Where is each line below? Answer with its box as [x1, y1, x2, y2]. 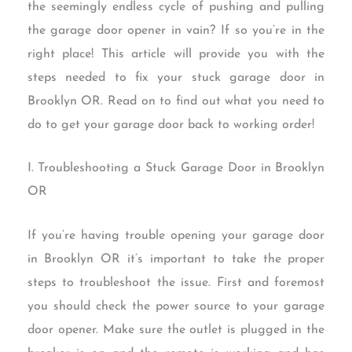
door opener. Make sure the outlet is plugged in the [27, 323, 325, 336]
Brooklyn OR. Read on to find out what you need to [27, 94, 325, 108]
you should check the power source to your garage [27, 299, 325, 313]
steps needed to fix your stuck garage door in [27, 71, 325, 84]
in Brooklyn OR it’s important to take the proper [27, 252, 325, 266]
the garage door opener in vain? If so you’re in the [27, 24, 325, 37]
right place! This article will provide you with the [27, 47, 325, 60]
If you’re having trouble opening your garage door [27, 229, 325, 242]
